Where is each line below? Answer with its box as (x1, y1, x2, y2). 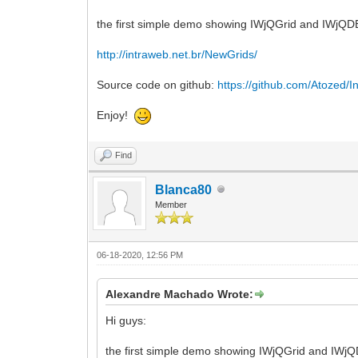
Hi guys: (105, 313, 147, 327)
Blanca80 (155, 182, 213, 197)
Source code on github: (97, 78, 218, 91)
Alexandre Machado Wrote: (105, 287, 254, 300)
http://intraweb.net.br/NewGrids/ (97, 47, 258, 61)
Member (155, 199, 188, 209)
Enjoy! (97, 109, 135, 122)
